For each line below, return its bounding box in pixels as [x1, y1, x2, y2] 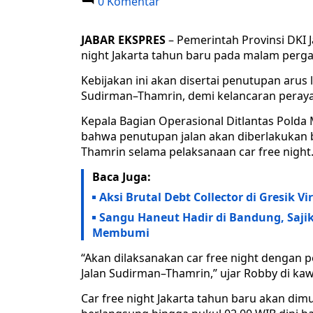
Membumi [92, 225, 150, 241]
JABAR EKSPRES [81, 32, 166, 48]
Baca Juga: [92, 169, 151, 185]
